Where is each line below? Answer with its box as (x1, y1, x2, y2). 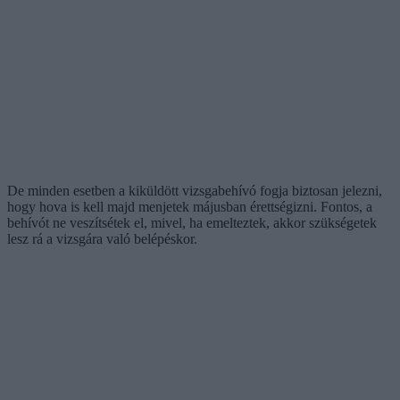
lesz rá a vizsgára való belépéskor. (7, 230, 197, 246)
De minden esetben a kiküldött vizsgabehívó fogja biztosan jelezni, (7, 182, 382, 198)
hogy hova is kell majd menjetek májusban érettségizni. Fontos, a (7, 198, 372, 214)
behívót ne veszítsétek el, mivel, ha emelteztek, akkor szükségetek (7, 214, 377, 230)
